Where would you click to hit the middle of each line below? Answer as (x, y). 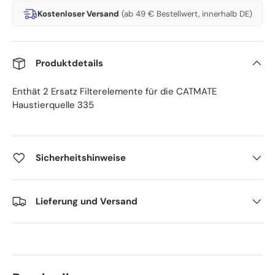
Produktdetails (69, 64)
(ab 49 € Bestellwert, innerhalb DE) (187, 14)
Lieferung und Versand (87, 202)
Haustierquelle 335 (53, 105)
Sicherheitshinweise (81, 158)
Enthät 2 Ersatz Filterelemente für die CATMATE (114, 92)
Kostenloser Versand (78, 14)
